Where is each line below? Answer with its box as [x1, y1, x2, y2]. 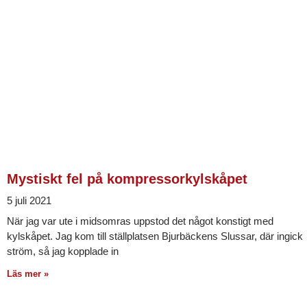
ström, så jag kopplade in [7, 245, 119, 258]
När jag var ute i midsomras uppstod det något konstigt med [7, 215, 273, 228]
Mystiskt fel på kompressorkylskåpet [7, 171, 247, 187]
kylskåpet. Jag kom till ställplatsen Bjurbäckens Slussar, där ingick [7, 230, 303, 243]
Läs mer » [7, 269, 49, 280]
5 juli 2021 [7, 195, 51, 207]
